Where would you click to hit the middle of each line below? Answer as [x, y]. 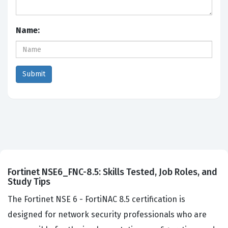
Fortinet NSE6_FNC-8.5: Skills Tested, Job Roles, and [112, 172]
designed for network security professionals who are [107, 215]
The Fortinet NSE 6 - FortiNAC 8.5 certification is [96, 199]
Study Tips [29, 182]
